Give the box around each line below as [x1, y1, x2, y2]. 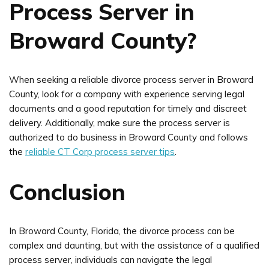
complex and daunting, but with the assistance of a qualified [9, 239, 259, 251]
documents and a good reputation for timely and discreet [9, 102, 247, 114]
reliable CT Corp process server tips [25, 145, 175, 157]
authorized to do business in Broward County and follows [9, 131, 248, 143]
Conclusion [9, 177, 125, 205]
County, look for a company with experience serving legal [9, 88, 244, 100]
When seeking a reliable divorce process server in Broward [9, 73, 253, 85]
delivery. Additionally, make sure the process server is [9, 116, 230, 128]
